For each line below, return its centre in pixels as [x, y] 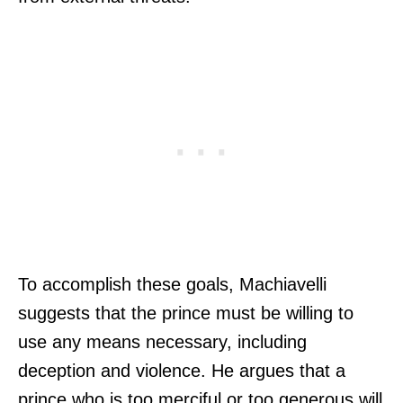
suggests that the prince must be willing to [186, 313]
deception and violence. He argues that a [182, 370]
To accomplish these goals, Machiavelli [172, 284]
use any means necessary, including [162, 341]
